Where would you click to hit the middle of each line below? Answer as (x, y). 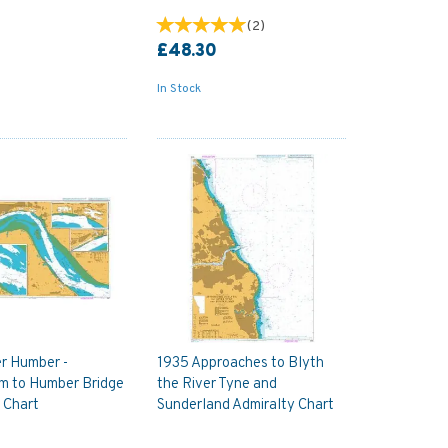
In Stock (178, 88)
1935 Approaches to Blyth (240, 364)
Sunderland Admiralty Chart (245, 406)
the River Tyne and (216, 385)
